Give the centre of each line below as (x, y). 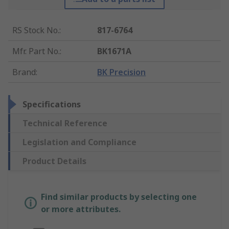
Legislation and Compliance (79, 142)
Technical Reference (65, 123)
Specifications (52, 105)
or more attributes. (81, 209)
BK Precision (122, 72)
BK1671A (114, 51)
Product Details (54, 161)
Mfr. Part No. (36, 51)
